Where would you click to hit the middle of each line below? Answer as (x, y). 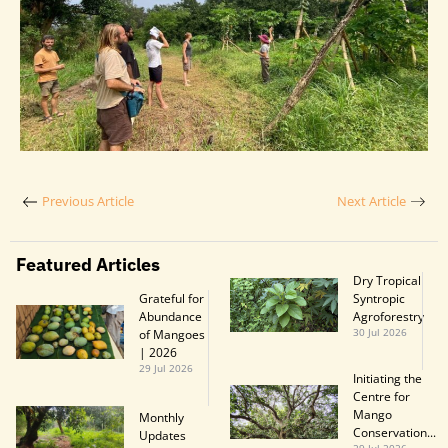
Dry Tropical (387, 280)
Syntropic (379, 298)
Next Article (371, 201)
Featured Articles (88, 264)
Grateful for (171, 298)
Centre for (381, 396)
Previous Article (88, 201)
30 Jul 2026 (380, 332)
